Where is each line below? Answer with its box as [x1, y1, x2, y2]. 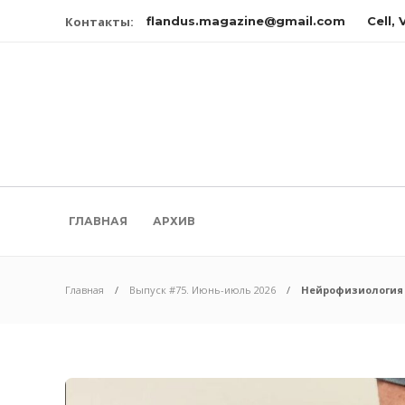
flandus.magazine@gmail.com [146, 14, 345, 28]
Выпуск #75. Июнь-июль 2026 [129, 283, 276, 297]
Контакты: [65, 14, 134, 30]
